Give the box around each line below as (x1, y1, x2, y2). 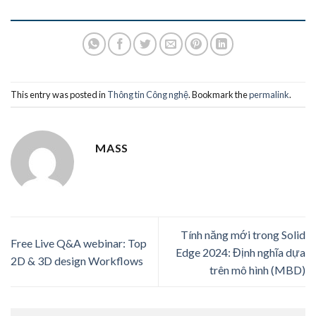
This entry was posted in (11, 88, 107, 100)
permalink (249, 88, 289, 100)
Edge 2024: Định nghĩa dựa (176, 245, 305, 259)
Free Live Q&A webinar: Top (11, 236, 147, 250)
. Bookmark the (188, 88, 249, 100)
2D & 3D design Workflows (11, 254, 143, 268)
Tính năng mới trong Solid (181, 227, 305, 241)
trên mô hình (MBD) (209, 262, 305, 276)
